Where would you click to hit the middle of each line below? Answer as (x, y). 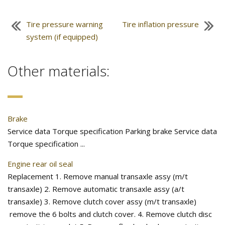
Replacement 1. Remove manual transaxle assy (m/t (98, 176)
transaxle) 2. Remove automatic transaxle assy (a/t (96, 189)
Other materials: (59, 71)
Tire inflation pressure (160, 24)
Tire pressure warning (65, 24)
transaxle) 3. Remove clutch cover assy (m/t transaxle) (102, 201)
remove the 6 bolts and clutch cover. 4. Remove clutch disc (110, 214)
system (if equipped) (62, 37)
